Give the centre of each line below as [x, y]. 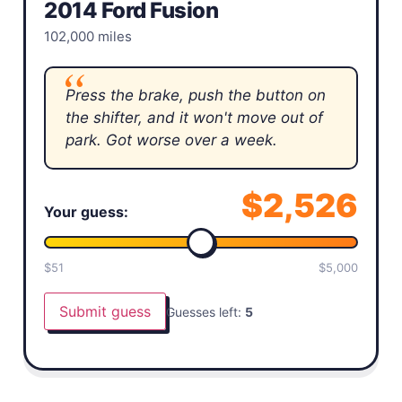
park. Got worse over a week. [171, 140]
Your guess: [86, 212]
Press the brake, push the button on [196, 95]
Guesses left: [205, 311]
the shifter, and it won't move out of [194, 118]
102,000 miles [88, 36]
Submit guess [105, 311]
